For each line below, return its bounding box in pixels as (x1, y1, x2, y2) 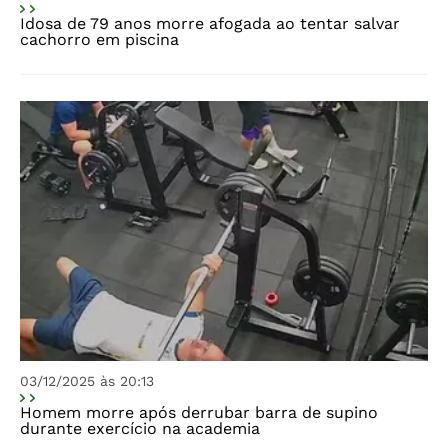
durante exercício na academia (20, 419, 260, 438)
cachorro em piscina (20, 30, 179, 49)
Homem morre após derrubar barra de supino (20, 403, 378, 422)
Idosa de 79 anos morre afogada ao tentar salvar (20, 14, 400, 33)
